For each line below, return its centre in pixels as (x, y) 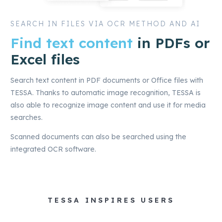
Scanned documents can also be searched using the (98, 137)
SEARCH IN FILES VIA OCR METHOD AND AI (105, 24)
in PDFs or (171, 43)
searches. (27, 117)
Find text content (72, 43)
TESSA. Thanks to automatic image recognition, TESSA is (106, 93)
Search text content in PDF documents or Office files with (107, 80)
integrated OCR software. (53, 149)
